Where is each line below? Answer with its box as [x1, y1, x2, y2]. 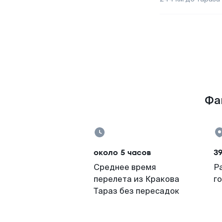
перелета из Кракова [94, 174, 179, 184]
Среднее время [94, 162, 156, 172]
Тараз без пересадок [94, 186, 179, 196]
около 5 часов [94, 147, 151, 158]
